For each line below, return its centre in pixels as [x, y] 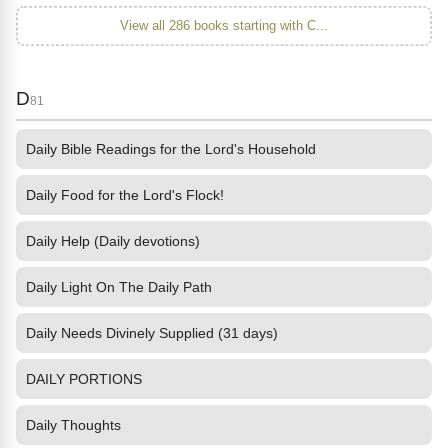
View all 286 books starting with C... [224, 25]
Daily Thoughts [73, 425]
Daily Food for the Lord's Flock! [125, 195]
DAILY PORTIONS [84, 379]
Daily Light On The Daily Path [119, 287]
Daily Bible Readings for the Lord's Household [171, 149]
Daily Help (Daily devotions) [113, 241]
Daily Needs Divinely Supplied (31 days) [152, 333]
